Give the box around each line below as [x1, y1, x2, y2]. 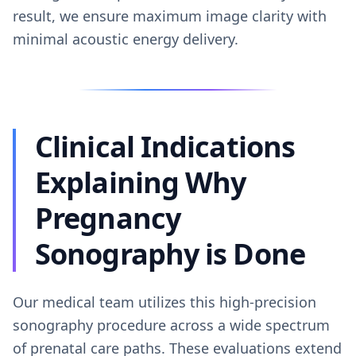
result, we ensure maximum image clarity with [13, 6, 327, 25]
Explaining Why [35, 163, 246, 202]
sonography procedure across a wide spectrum [13, 315, 330, 335]
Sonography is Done [35, 234, 305, 273]
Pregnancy [35, 199, 180, 238]
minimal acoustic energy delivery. [13, 29, 238, 48]
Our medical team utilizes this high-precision [13, 292, 316, 311]
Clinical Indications [35, 127, 296, 166]
